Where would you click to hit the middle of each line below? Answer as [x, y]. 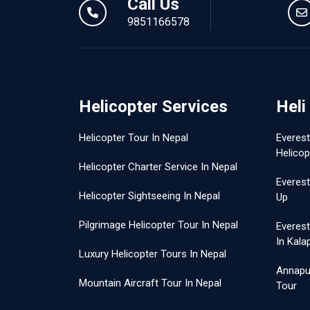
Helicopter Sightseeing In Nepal [149, 196]
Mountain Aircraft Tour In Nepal [150, 283]
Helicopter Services [153, 107]
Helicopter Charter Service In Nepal [158, 167]
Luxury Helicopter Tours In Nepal [153, 254]
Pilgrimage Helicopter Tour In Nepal [158, 225]
